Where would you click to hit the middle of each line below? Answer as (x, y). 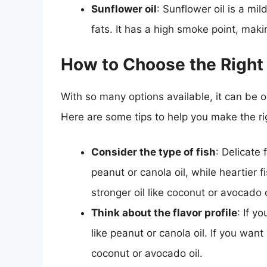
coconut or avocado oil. (147, 254)
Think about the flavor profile (164, 213)
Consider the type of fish (153, 152)
